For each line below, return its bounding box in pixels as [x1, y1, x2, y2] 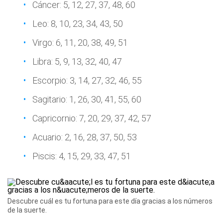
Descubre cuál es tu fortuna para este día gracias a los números [7, 197, 213, 205]
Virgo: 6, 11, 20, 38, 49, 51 [32, 37, 128, 48]
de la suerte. [7, 206, 47, 214]
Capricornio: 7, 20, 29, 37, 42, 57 [32, 113, 151, 123]
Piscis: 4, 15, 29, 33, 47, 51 [32, 151, 131, 161]
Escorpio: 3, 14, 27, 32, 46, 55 [32, 75, 142, 86]
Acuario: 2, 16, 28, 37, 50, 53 [32, 132, 137, 142]
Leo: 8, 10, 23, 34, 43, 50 [32, 18, 123, 29]
